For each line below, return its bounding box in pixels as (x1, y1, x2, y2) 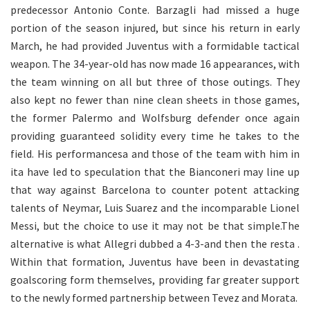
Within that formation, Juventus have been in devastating (10, 255, 300, 269)
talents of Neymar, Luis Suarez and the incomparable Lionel (10, 201, 300, 215)
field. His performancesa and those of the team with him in (10, 147, 300, 161)
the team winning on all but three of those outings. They (10, 75, 300, 89)
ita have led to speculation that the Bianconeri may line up (10, 165, 300, 179)
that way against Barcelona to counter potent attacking (10, 183, 300, 197)
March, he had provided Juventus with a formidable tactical (10, 39, 300, 53)
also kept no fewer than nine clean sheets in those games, (10, 93, 300, 107)
